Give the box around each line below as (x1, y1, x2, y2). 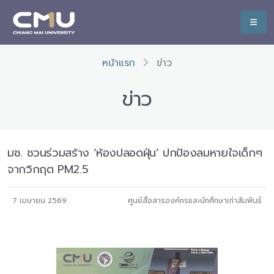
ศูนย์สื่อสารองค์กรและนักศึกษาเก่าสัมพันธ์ (128, 195, 262, 206)
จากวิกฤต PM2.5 (7, 161, 89, 178)
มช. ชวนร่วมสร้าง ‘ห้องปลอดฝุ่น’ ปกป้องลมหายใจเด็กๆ (7, 144, 262, 161)
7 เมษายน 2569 (12, 195, 67, 206)
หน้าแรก (102, 56, 135, 70)
